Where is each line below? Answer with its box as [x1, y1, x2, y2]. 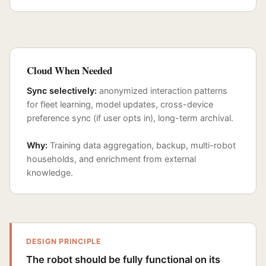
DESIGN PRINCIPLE [26, 237, 102, 246]
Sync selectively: [27, 85, 97, 96]
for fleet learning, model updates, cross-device [27, 99, 213, 110]
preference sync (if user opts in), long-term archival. [27, 113, 233, 123]
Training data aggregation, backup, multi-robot [47, 140, 236, 151]
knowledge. [27, 167, 73, 178]
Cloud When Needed [27, 63, 112, 78]
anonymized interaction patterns [97, 85, 227, 96]
